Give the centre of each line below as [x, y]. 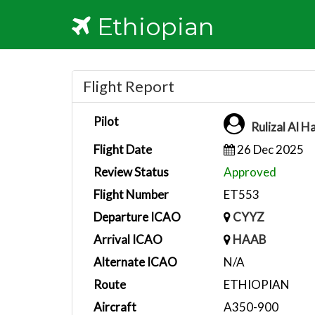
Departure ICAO [137, 217]
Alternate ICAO [135, 262]
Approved [250, 172]
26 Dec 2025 [269, 149]
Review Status [131, 172]
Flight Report [129, 86]
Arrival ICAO [128, 239]
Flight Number [131, 194]
